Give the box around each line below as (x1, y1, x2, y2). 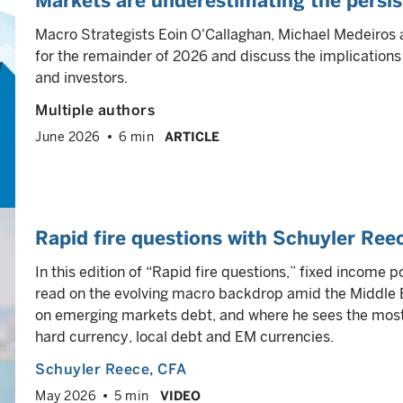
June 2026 (35, 130, 101, 144)
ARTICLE (165, 130, 219, 144)
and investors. (35, 69, 128, 86)
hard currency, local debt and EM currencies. (35, 328, 334, 345)
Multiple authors (35, 102, 155, 119)
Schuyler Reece (35, 361, 149, 378)
